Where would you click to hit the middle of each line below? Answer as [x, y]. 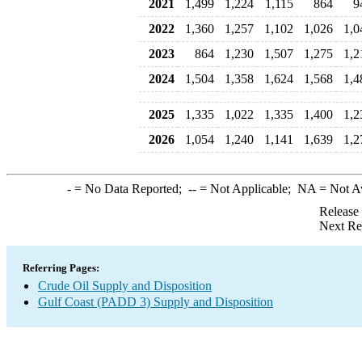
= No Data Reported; [129, 189]
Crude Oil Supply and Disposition [125, 286]
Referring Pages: [61, 268]
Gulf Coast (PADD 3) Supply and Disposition [156, 302]
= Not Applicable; [246, 189]
